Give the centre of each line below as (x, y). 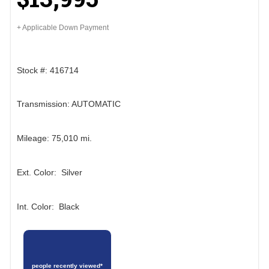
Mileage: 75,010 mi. (54, 138)
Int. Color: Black (48, 206)
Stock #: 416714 (48, 70)
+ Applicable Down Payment (63, 28)
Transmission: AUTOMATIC (69, 104)
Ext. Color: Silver (50, 172)
